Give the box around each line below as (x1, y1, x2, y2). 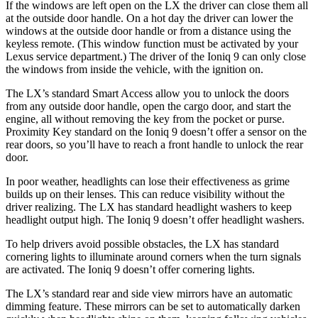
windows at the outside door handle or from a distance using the (6, 25, 291, 37)
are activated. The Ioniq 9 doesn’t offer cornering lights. (6, 263, 255, 275)
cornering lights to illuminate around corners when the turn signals (6, 251, 301, 263)
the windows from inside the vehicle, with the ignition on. (6, 63, 263, 75)
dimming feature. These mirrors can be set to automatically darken (6, 300, 300, 312)
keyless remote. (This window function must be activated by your (6, 38, 298, 50)
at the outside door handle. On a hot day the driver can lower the (6, 12, 293, 24)
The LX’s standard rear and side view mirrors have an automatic (6, 287, 292, 300)
